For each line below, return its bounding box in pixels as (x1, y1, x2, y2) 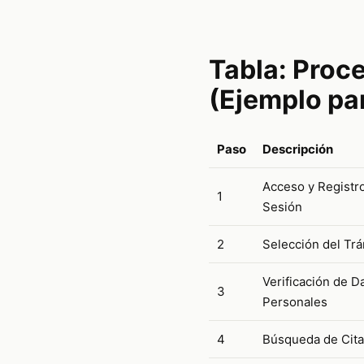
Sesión (262, 198, 302, 214)
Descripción (262, 141, 333, 157)
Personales (262, 293, 327, 310)
